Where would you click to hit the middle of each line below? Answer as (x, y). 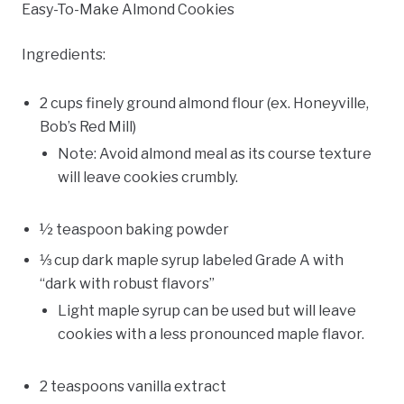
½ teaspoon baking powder (134, 230)
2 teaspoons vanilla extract (133, 387)
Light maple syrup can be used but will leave (207, 311)
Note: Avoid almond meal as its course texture (215, 154)
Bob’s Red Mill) (88, 127)
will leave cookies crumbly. (148, 178)
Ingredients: (64, 55)
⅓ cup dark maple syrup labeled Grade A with (192, 261)
